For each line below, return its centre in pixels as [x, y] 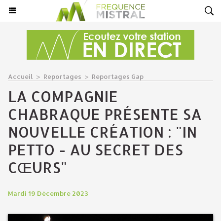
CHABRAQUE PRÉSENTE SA [105, 114]
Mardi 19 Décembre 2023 [48, 193]
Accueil [20, 76]
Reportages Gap [118, 76]
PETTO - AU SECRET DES [95, 149]
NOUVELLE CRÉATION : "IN [102, 132]
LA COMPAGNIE [63, 96]
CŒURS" [37, 167]
